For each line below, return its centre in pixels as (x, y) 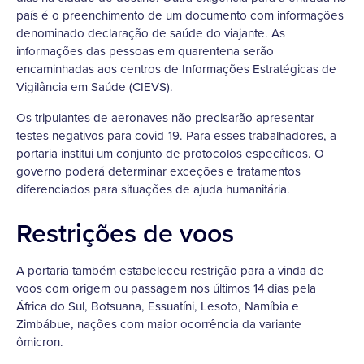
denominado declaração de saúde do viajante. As (151, 33)
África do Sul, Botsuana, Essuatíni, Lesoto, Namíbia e (158, 306)
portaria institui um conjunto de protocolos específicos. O (170, 154)
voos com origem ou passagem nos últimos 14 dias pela (166, 288)
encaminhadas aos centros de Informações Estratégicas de (176, 69)
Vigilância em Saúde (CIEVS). (95, 87)
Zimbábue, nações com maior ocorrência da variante (159, 324)
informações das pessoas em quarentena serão (145, 51)
